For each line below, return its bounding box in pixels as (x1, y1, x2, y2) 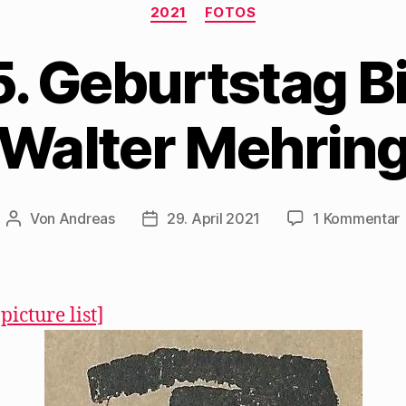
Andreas (58, 208, 115, 227)
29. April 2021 (166, 208, 261, 227)
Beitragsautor (12, 210, 104, 229)
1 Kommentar (313, 208, 401, 227)
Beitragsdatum (149, 210, 247, 229)
